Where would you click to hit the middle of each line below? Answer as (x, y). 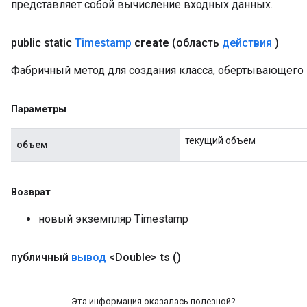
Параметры (39, 109)
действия (247, 43)
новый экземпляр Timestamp (113, 219)
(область (197, 43)
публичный (41, 257)
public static (43, 43)
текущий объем (220, 140)
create (152, 43)
